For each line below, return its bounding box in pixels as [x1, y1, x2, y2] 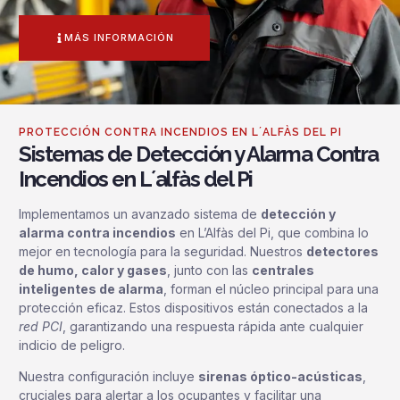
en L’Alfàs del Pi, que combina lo [176, 225, 369, 241]
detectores [306, 244, 379, 260]
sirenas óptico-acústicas [198, 369, 362, 385]
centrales [252, 262, 314, 279]
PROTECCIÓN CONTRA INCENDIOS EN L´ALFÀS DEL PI [19, 125, 346, 138]
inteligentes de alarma [19, 281, 163, 297]
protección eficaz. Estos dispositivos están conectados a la [19, 300, 368, 316]
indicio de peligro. [19, 337, 125, 354]
